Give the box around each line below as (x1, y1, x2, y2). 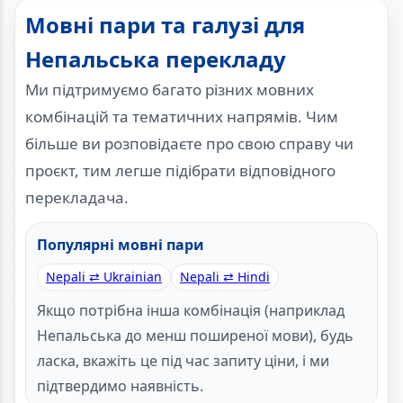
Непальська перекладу (25, 44, 286, 75)
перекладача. (25, 187, 129, 209)
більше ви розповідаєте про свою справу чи (25, 133, 354, 155)
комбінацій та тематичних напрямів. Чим (25, 106, 338, 128)
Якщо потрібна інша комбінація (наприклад (37, 300, 345, 321)
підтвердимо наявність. (37, 376, 203, 397)
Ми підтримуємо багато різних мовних (25, 79, 314, 101)
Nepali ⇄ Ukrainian (46, 268, 162, 286)
